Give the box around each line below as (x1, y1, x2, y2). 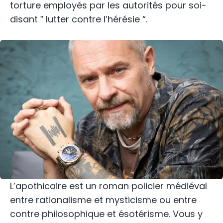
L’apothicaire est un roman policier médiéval (10, 180, 207, 193)
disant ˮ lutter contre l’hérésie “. (10, 13, 147, 26)
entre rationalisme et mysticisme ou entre (10, 194, 197, 207)
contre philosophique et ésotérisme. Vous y (10, 208, 203, 221)
